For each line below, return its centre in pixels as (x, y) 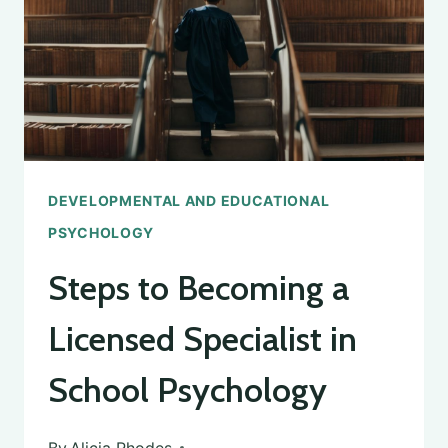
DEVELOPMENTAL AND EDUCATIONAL (189, 200)
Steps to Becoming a (198, 287)
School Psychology (187, 389)
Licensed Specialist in (202, 338)
